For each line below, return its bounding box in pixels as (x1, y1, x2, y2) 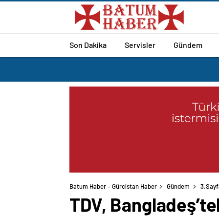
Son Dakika (69, 40, 107, 49)
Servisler (125, 40, 155, 49)
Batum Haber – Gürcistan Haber (69, 182, 157, 191)
